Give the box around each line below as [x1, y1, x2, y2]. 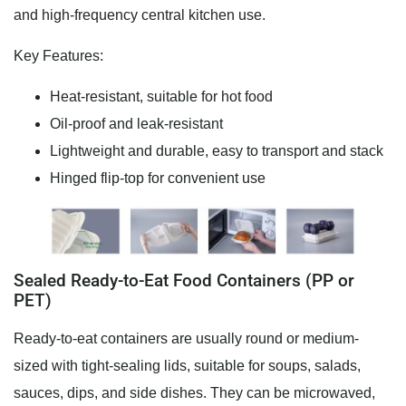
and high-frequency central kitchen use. [14, 7, 266, 24]
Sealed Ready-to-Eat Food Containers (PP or [14, 270, 354, 292]
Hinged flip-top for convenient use [50, 170, 266, 187]
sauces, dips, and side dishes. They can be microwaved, [14, 385, 375, 401]
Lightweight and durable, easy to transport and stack [50, 143, 383, 159]
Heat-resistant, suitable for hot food [50, 89, 273, 105]
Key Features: [14, 48, 103, 64]
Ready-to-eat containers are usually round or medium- [14, 331, 359, 347]
